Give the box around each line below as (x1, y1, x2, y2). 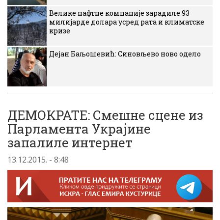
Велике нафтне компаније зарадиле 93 (49, 8, 190, 18)
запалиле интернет (7, 134, 133, 151)
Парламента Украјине (7, 120, 151, 137)
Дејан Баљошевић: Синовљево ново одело (49, 49, 201, 58)
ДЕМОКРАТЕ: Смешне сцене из (7, 107, 203, 123)
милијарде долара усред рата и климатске (49, 17, 204, 27)
